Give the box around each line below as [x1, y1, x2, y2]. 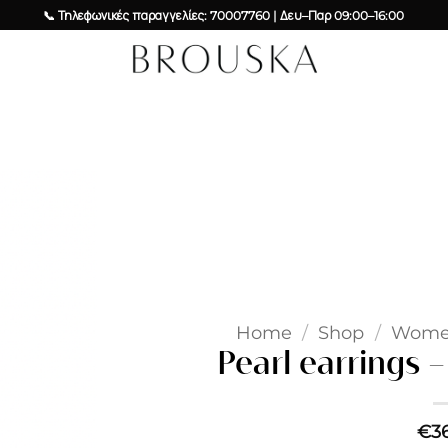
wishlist [22, 253, 82, 273]
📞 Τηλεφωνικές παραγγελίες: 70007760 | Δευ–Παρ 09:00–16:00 [43, 7, 405, 23]
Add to [25, 233, 79, 253]
